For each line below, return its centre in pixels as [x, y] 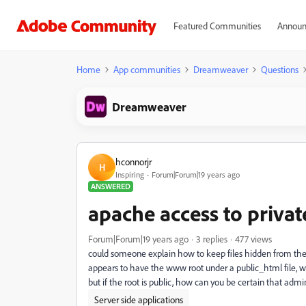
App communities [147, 69]
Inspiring [130, 174]
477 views [253, 239]
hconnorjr [134, 161]
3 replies [212, 239]
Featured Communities [217, 26]
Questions [280, 69]
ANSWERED [111, 186]
